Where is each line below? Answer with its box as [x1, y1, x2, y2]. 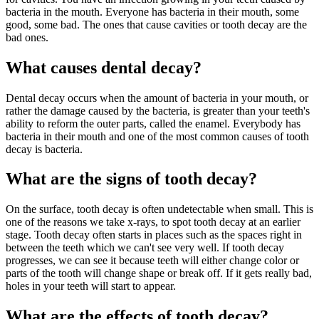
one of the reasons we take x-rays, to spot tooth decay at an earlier [6, 216, 300, 229]
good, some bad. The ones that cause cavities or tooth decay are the [6, 18, 307, 31]
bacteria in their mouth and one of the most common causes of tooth [6, 130, 309, 142]
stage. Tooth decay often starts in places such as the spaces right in [6, 229, 302, 241]
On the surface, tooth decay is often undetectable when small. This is [6, 203, 313, 216]
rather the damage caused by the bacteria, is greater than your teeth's [6, 104, 310, 117]
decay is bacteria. [6, 142, 83, 155]
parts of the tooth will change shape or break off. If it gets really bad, [6, 267, 312, 280]
